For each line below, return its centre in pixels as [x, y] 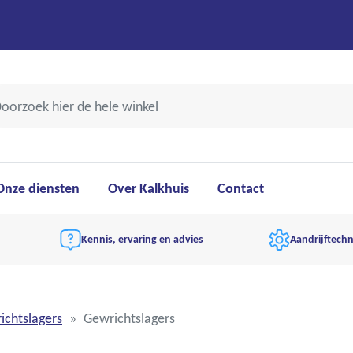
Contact [240, 188]
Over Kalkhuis [148, 188]
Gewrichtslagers [129, 319]
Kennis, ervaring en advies [142, 239]
